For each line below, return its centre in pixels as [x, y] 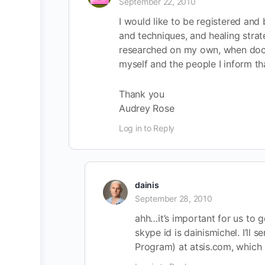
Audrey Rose [147, 108]
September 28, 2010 [174, 198]
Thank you [142, 94]
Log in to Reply [147, 128]
